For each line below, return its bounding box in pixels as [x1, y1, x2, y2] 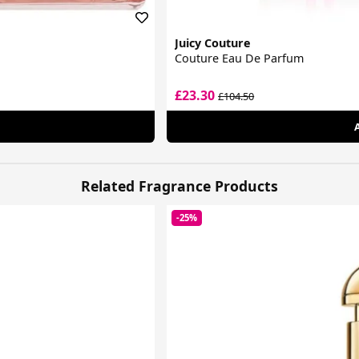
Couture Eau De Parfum [175, 50, 305, 67]
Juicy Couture [175, 35, 252, 51]
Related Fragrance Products [81, 175, 278, 196]
